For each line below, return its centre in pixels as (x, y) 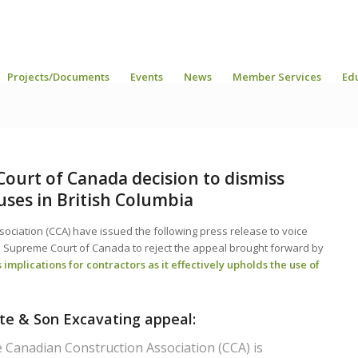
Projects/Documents (58, 77)
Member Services (277, 77)
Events (147, 77)
